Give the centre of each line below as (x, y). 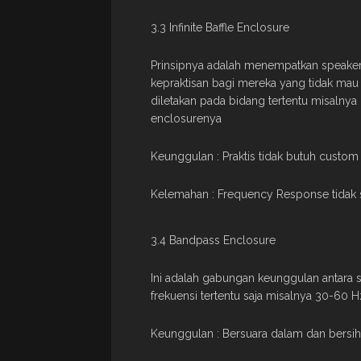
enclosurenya (186, 118)
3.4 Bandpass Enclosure (213, 240)
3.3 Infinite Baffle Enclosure (220, 27)
